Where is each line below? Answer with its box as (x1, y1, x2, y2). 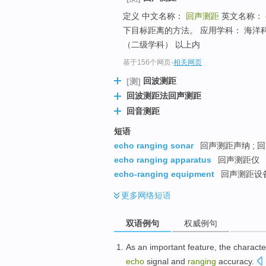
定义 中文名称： (123, 11, 186, 21)
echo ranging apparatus (114, 155, 211, 165)
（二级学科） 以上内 (123, 39, 200, 49)
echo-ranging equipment (114, 169, 214, 179)
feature (188, 242, 214, 252)
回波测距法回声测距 (126, 91, 201, 101)
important (150, 242, 185, 252)
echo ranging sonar (114, 141, 194, 151)
